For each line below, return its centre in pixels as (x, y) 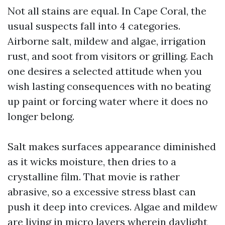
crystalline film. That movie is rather (94, 177)
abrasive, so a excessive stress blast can (102, 192)
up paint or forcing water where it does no (108, 101)
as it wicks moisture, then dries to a (92, 161)
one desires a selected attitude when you (105, 71)
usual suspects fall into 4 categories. (94, 26)
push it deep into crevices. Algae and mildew (113, 207)
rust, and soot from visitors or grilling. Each (110, 56)
